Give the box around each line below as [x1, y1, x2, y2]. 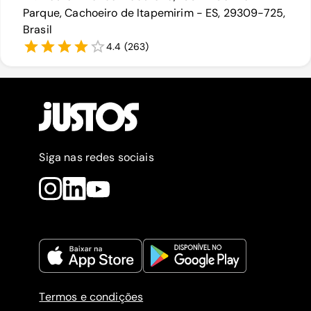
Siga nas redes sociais [39, 150, 154, 165]
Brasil [23, 22, 52, 37]
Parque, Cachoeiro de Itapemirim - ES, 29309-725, [23, 6, 286, 21]
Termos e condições [39, 289, 144, 305]
